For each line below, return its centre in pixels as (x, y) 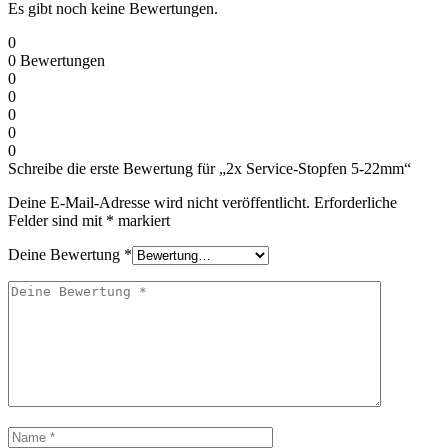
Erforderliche (355, 203)
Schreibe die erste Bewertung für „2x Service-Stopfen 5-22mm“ (209, 169)
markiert (142, 221)
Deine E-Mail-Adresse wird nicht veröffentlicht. (159, 203)
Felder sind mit (57, 221)
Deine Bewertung (66, 255)
